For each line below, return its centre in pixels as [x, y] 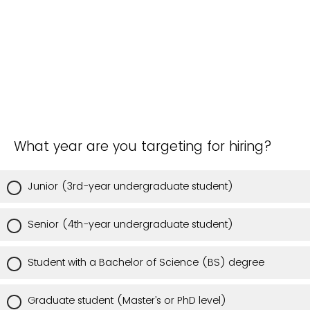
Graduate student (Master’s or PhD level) [127, 301]
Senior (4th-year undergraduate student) [130, 225]
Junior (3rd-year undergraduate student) [130, 186]
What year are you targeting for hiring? [143, 147]
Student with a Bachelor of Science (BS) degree [146, 263]
